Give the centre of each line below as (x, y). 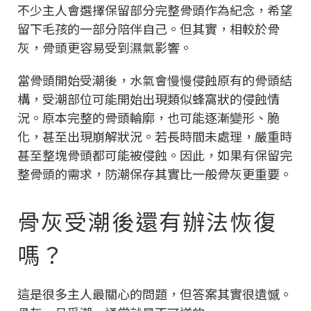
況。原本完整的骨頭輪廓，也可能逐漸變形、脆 (149, 117)
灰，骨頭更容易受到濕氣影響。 (105, 47)
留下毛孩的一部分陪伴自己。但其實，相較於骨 (149, 28)
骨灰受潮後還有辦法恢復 (147, 220)
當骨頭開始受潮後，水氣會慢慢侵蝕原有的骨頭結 (155, 79)
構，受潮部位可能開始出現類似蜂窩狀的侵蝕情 (149, 98)
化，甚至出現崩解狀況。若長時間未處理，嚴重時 (155, 136)
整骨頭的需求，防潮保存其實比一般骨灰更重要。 (155, 173)
